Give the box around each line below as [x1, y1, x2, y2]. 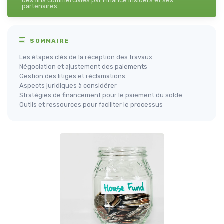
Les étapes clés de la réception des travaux [19, 53, 152, 61]
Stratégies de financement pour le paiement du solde [19, 91, 182, 99]
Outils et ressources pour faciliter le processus [19, 101, 163, 108]
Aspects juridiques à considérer [19, 82, 117, 89]
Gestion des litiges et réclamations [19, 72, 125, 80]
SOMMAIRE [28, 37, 69, 44]
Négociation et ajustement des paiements [19, 63, 147, 70]
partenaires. [22, 2, 59, 10]
